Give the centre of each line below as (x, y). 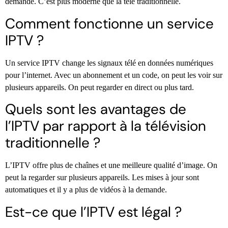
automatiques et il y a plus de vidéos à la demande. (86, 190)
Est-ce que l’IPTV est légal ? (93, 212)
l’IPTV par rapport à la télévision (106, 126)
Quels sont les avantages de (96, 109)
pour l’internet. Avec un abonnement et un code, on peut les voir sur (114, 75)
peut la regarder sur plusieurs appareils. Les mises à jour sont (102, 178)
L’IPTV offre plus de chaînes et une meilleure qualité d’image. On (111, 165)
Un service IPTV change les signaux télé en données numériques (109, 63)
